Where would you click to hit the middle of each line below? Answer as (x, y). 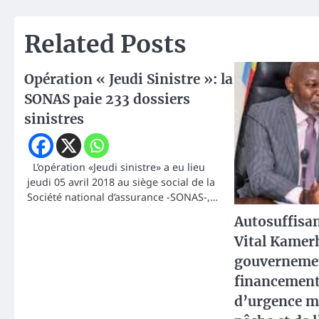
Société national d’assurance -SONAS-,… (122, 197)
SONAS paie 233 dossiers (107, 99)
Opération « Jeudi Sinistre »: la (129, 79)
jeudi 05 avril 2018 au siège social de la (121, 182)
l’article (47, 24)
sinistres (54, 119)
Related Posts (105, 45)
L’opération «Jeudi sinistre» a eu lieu (116, 167)
